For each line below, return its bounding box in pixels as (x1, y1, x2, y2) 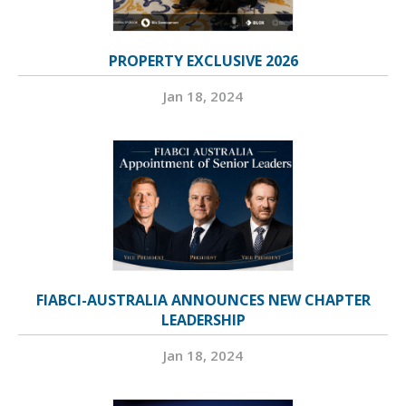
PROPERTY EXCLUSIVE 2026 (108, 51, 298, 72)
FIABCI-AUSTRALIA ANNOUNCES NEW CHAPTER (35, 290, 371, 311)
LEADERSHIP (160, 310, 246, 331)
